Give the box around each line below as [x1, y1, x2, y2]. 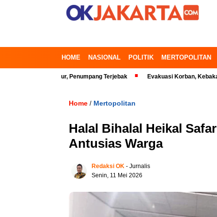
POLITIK [128, 54, 154, 61]
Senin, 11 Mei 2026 [92, 172, 142, 179]
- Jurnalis [126, 163, 150, 170]
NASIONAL [88, 54, 121, 61]
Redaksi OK [92, 163, 124, 170]
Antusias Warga [69, 136, 163, 151]
